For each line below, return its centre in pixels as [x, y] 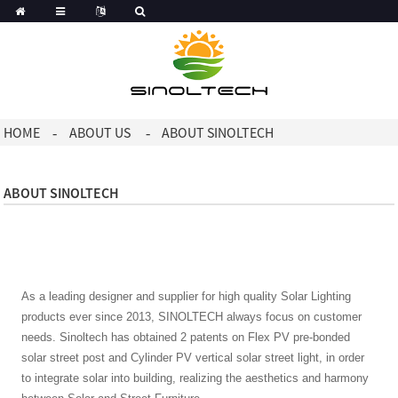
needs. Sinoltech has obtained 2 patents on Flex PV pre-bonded [186, 337]
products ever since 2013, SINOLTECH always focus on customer [192, 316]
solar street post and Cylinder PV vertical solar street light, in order [193, 357]
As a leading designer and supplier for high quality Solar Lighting [187, 296]
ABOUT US [99, 133]
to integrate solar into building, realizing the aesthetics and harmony [195, 378]
